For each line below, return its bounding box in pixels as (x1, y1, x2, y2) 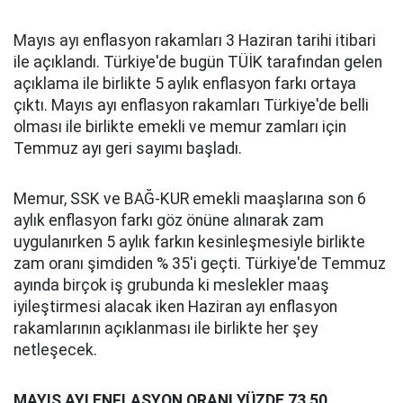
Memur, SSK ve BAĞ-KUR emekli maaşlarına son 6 (13, 190, 366, 208)
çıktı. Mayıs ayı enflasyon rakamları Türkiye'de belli (13, 96, 369, 114)
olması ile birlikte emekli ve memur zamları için (13, 118, 346, 136)
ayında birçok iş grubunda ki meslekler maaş (13, 276, 329, 294)
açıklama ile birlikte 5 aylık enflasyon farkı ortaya (13, 75, 356, 93)
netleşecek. (13, 341, 97, 359)
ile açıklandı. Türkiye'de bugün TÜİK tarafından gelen (13, 53, 382, 71)
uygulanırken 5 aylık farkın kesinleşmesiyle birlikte (13, 233, 365, 251)
